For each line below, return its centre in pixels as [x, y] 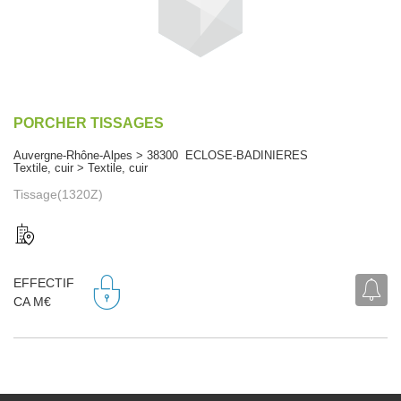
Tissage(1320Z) [58, 194]
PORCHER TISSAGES [89, 123]
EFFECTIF [44, 283]
